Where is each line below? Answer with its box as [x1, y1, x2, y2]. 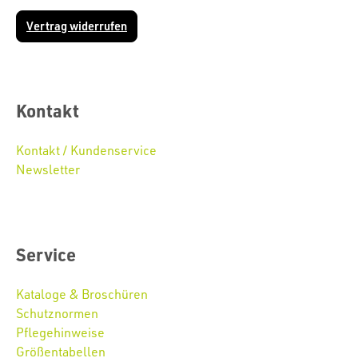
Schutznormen [16, 305, 98, 322]
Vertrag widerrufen [26, 18, 127, 34]
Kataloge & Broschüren [16, 286, 148, 303]
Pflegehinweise [16, 324, 105, 341]
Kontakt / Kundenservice [16, 142, 157, 159]
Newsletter [16, 161, 80, 178]
